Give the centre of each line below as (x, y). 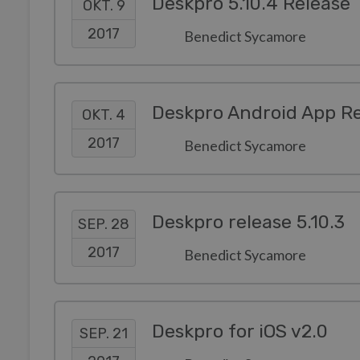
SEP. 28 (104, 224)
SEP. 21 (104, 333)
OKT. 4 (104, 115)
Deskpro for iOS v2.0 (240, 331)
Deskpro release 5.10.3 (248, 222)
